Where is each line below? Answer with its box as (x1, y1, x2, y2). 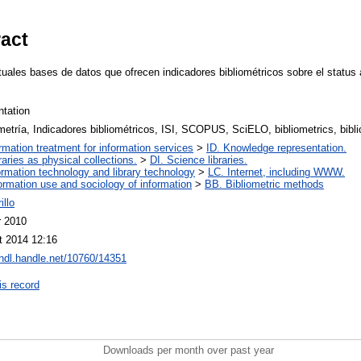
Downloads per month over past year (103, 344, 274, 356)
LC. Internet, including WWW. (208, 165, 345, 178)
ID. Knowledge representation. (206, 141, 346, 154)
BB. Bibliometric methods (205, 177, 324, 190)
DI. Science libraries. (150, 153, 247, 166)
